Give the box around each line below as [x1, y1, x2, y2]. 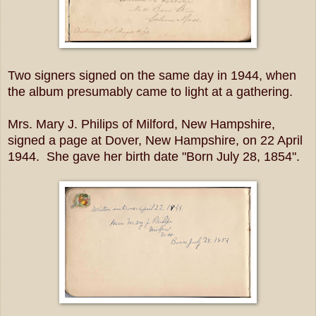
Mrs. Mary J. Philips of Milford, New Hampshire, [8, 116, 275, 131]
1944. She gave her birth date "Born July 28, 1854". [8, 149, 300, 164]
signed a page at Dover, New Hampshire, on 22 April [8, 133, 303, 147]
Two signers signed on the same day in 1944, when [8, 68, 296, 83]
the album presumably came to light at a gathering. [8, 84, 293, 99]
